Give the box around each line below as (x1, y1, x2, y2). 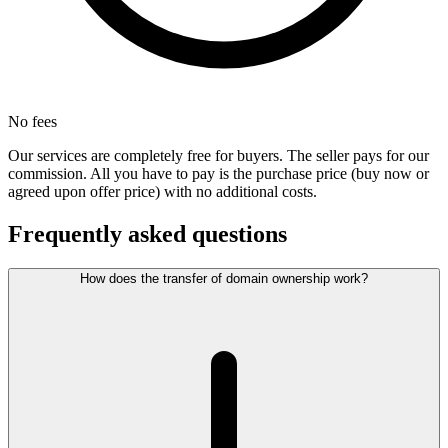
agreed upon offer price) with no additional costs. (8, 183, 317, 201)
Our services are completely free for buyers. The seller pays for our (8, 147, 429, 165)
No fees (8, 113, 57, 131)
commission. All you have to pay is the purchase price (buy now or (8, 165, 429, 183)
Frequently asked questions (8, 221, 287, 248)
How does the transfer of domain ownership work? (80, 271, 368, 287)
